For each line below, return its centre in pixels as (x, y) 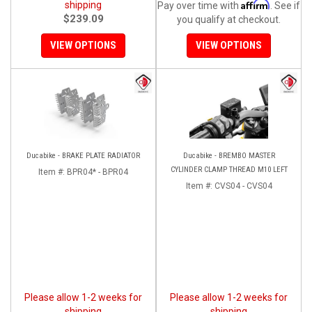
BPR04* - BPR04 (97, 172)
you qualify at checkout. (229, 19)
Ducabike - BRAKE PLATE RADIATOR (83, 155)
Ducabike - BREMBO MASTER (229, 155)
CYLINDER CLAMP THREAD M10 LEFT (229, 169)
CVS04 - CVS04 (243, 186)
